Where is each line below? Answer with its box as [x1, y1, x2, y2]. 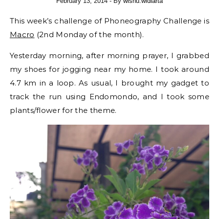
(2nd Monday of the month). [34, 30, 144, 39]
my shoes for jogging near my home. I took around [10, 65, 209, 74]
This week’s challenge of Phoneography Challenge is [14, 16, 209, 25]
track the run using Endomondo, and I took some [10, 92, 209, 101]
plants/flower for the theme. [10, 106, 117, 115]
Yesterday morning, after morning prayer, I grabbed [10, 51, 209, 60]
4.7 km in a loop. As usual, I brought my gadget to [10, 78, 209, 88]
